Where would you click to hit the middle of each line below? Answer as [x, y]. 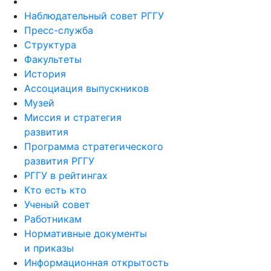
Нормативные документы [86, 233]
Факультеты [53, 59]
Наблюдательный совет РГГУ [94, 16]
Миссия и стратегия [73, 117]
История [45, 74]
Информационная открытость [96, 263]
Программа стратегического [94, 146]
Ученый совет [57, 204]
